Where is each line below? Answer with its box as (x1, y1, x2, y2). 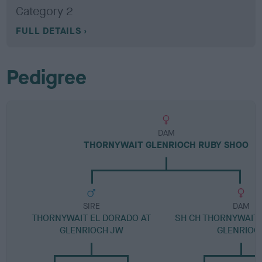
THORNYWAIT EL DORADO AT (32, 212, 151, 224)
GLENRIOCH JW (59, 224, 123, 236)
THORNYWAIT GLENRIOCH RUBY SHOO (84, 139, 249, 151)
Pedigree (6, 64, 87, 91)
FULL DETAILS (16, 25, 81, 37)
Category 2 (16, 4, 74, 19)
